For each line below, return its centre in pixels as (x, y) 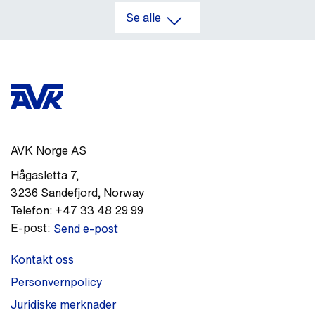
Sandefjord (69, 193)
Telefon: (31, 211)
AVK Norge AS (49, 151)
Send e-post (86, 229)
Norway (124, 193)
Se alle (143, 18)
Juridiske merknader (63, 305)
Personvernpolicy (56, 282)
